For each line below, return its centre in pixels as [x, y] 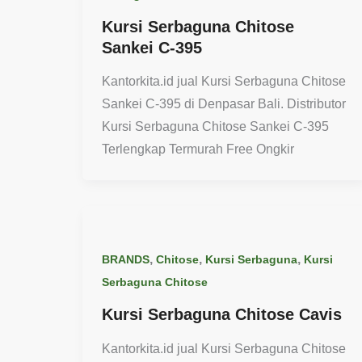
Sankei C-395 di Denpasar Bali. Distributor [224, 104]
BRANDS [126, 260]
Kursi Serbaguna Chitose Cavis [222, 314]
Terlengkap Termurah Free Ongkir [198, 149]
